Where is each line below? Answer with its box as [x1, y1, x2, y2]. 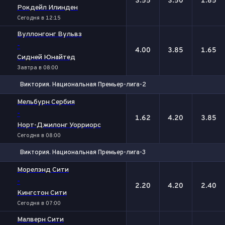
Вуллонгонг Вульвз [17, 30, 82, 39]
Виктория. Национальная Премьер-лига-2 [20, 80, 146, 89]
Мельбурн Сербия [17, 98, 75, 106]
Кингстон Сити [17, 189, 67, 197]
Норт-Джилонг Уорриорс [17, 121, 101, 130]
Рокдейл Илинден [17, 4, 78, 12]
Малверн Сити [17, 215, 64, 224]
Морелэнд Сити [17, 166, 69, 174]
